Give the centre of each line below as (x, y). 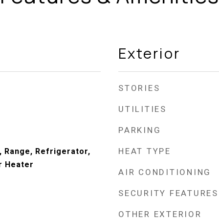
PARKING (140, 130)
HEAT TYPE (145, 151)
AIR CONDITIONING (165, 172)
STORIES (139, 88)
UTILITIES (142, 109)
